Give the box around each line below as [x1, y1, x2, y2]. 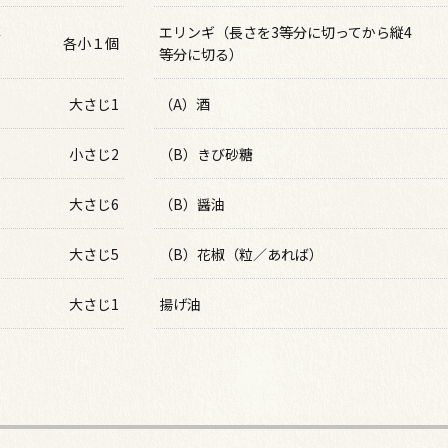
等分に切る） [159, 44, 244, 64]
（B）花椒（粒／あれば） [159, 244, 324, 264]
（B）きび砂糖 [159, 144, 254, 164]
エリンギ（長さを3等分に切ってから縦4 [159, 22, 413, 42]
